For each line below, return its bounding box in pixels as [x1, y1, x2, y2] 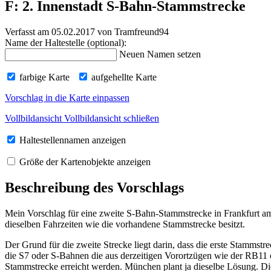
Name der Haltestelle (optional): [5, 38, 126, 48]
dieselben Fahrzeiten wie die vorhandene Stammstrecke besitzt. [5, 218, 245, 229]
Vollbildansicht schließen [64, 113, 159, 124]
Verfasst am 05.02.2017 [5, 27, 95, 38]
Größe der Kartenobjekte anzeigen [17, 157, 151, 168]
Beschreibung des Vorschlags [5, 179, 184, 195]
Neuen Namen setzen [119, 49, 201, 60]
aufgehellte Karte [89, 72, 157, 83]
